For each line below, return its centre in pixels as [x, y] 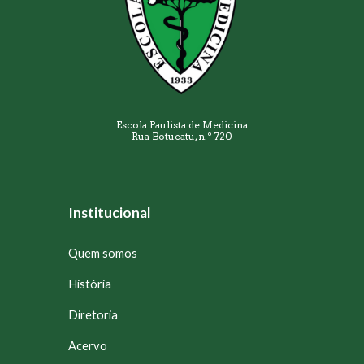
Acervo [88, 345]
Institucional [110, 212]
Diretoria [93, 314]
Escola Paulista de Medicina [182, 124]
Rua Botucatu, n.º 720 [182, 136]
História [90, 284]
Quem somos [103, 253]
